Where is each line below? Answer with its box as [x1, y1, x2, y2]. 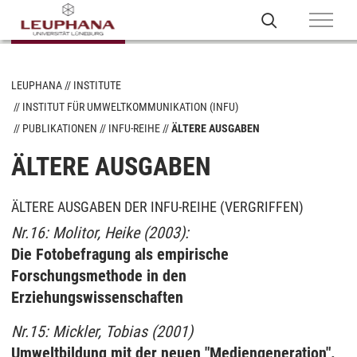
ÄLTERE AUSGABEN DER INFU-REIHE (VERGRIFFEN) [11, 198, 304, 215]
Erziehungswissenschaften [11, 288, 183, 307]
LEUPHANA [11, 79, 62, 92]
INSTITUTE [73, 79, 121, 92]
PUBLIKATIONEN [22, 122, 97, 135]
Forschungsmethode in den [11, 266, 186, 285]
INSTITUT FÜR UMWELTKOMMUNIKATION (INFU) [22, 100, 238, 113]
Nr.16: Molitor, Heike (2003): [11, 223, 189, 242]
